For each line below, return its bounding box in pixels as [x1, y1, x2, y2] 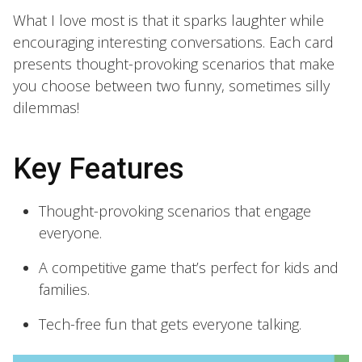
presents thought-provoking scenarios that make [13, 53, 335, 74]
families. [39, 279, 90, 299]
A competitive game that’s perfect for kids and [39, 257, 339, 277]
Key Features [13, 151, 184, 186]
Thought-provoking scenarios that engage [39, 200, 311, 221]
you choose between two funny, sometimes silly [13, 75, 330, 95]
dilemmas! [13, 97, 79, 117]
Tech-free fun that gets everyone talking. [39, 314, 301, 334]
